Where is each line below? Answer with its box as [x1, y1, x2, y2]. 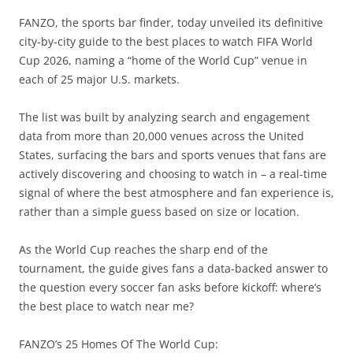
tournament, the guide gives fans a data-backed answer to [19, 260, 328, 276]
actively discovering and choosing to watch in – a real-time [19, 165, 327, 181]
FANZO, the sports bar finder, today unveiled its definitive [19, 14, 323, 30]
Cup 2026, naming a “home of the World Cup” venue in [19, 52, 307, 68]
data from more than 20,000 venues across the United [19, 128, 304, 143]
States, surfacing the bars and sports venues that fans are [19, 147, 326, 162]
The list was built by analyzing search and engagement [19, 109, 310, 124]
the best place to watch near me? [19, 298, 194, 314]
